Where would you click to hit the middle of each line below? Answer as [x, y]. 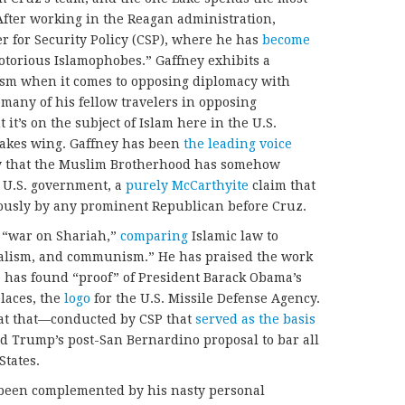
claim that [282, 185]
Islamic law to [233, 235]
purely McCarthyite [187, 185]
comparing [154, 235]
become [286, 39]
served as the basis [255, 319]
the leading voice [238, 143]
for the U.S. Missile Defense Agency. [205, 298]
